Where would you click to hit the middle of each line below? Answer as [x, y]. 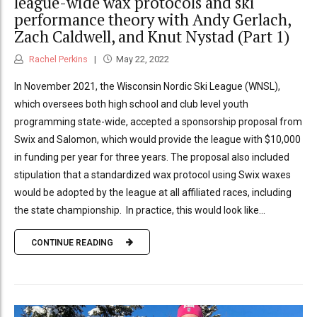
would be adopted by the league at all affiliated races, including [153, 193]
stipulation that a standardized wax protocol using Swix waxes [152, 175]
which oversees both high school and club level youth [131, 104]
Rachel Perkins [57, 59]
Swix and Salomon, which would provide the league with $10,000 [157, 140]
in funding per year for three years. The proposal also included [152, 157]
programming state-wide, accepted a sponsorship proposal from [158, 122]
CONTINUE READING [72, 242]
